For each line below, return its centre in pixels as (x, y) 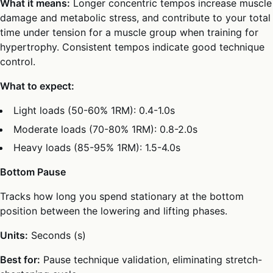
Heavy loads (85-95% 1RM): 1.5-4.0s (97, 148)
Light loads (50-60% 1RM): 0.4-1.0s (94, 111)
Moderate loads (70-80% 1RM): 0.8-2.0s (106, 129)
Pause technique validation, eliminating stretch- (151, 260)
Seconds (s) (57, 236)
